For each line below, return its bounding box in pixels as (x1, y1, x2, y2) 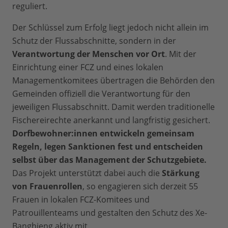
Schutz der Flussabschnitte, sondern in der (12, 35, 176, 47)
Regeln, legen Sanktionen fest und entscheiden (12, 141, 203, 153)
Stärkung (162, 167, 199, 179)
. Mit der (165, 48, 196, 60)
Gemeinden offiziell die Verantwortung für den (12, 88, 190, 100)
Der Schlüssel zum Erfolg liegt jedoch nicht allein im (12, 22, 209, 34)
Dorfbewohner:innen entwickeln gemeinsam (12, 128, 194, 139)
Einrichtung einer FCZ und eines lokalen (12, 62, 163, 73)
